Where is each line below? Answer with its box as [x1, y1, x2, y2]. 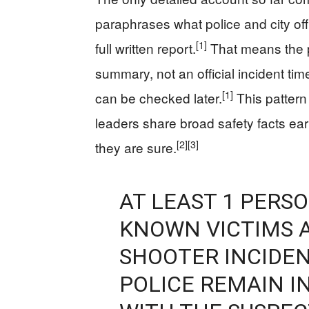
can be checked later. [95, 88, 222, 108]
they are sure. [95, 138, 177, 157]
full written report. [95, 39, 196, 58]
